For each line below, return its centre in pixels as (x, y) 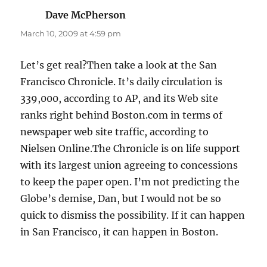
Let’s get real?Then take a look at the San (119, 65)
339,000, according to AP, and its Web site (119, 99)
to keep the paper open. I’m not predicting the (130, 182)
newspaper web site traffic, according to (115, 132)
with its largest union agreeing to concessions (129, 165)
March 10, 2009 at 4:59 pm (71, 34)
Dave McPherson (86, 15)
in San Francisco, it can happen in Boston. (119, 232)
